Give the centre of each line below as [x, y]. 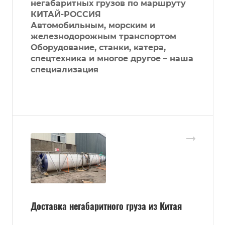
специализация [65, 70]
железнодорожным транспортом [103, 37]
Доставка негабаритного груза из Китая [106, 206]
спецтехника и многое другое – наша [112, 59]
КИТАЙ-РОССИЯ [66, 15]
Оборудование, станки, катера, [98, 48]
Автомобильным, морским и [93, 26]
